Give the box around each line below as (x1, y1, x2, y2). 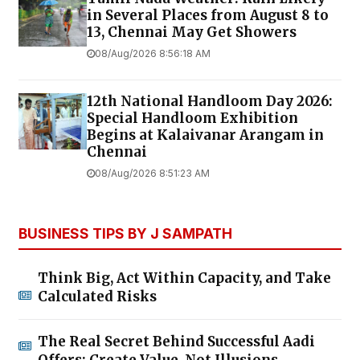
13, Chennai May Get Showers (87, 22, 297, 41)
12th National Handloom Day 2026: (87, 92, 333, 110)
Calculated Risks (38, 287, 157, 305)
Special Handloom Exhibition (87, 108, 298, 127)
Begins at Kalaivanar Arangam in (87, 125, 324, 144)
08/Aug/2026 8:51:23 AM (95, 166, 210, 179)
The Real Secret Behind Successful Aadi (38, 332, 315, 350)
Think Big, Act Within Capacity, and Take (38, 268, 331, 287)
